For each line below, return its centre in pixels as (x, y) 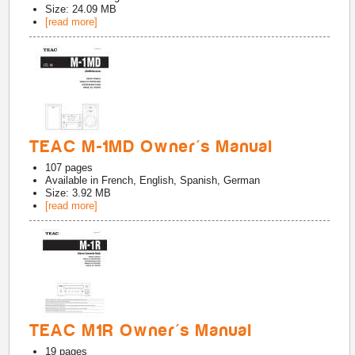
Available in (74, 180)
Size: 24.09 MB (81, 9)
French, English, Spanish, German (181, 180)
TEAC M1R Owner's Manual (141, 330)
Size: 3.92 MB (78, 193)
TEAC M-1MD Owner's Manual (152, 147)
